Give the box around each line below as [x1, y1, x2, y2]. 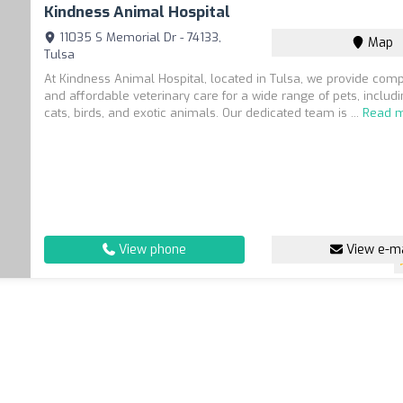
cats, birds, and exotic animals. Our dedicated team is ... [44, 105, 363, 121]
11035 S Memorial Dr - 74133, [56, 30, 222, 45]
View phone [115, 241, 187, 258]
